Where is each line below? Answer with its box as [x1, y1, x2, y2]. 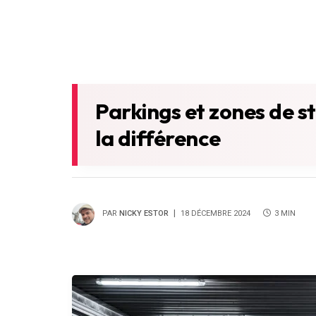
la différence [95, 124, 221, 152]
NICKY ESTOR [119, 209, 169, 219]
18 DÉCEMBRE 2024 [181, 209, 250, 219]
